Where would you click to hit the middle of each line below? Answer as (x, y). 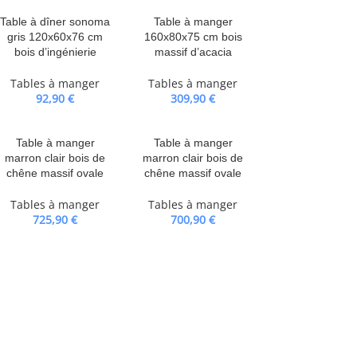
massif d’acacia (193, 52)
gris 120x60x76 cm (55, 37)
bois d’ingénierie (55, 52)
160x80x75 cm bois (193, 37)
